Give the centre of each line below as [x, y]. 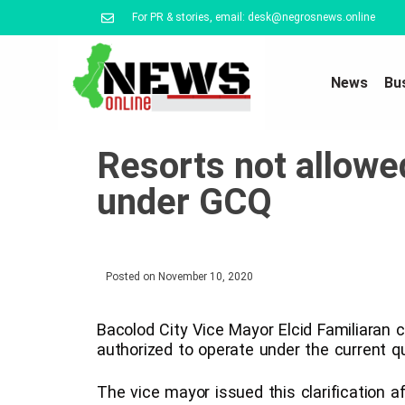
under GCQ [184, 202]
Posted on [131, 277]
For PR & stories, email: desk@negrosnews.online [253, 17]
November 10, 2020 [206, 277]
